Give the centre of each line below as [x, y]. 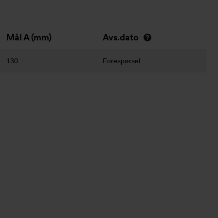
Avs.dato [121, 37]
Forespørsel [121, 61]
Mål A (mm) [29, 37]
